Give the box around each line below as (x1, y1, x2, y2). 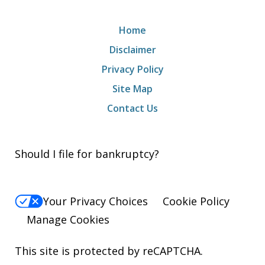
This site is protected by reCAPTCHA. (15, 243, 203, 258)
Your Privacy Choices (43, 194, 148, 209)
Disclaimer (109, 43, 156, 57)
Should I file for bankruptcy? (15, 147, 159, 161)
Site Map (112, 82, 153, 96)
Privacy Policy (101, 63, 164, 76)
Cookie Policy (163, 194, 230, 209)
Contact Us (107, 102, 158, 115)
